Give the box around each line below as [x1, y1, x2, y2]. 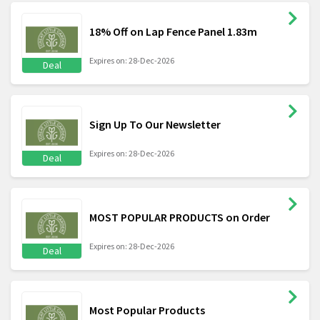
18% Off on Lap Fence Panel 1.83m [89, 24, 257, 39]
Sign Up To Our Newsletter [89, 117, 221, 132]
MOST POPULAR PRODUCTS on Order [89, 210, 270, 225]
